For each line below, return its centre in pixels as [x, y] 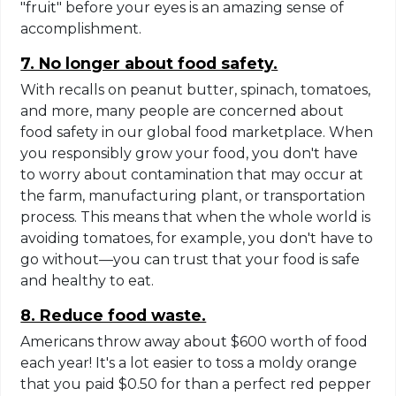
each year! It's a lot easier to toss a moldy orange [189, 362]
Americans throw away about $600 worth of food [194, 341]
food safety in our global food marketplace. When [197, 132]
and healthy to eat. [88, 280]
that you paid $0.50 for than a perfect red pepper [196, 384]
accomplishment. [81, 28]
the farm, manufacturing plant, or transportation [193, 195]
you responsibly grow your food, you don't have [190, 153]
